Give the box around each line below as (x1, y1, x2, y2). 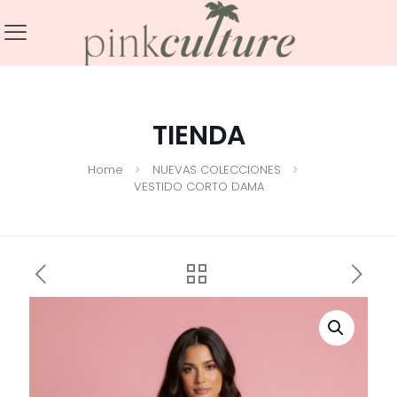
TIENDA (152, 116, 245, 154)
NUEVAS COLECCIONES (152, 160, 281, 178)
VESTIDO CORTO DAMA (133, 177, 264, 195)
